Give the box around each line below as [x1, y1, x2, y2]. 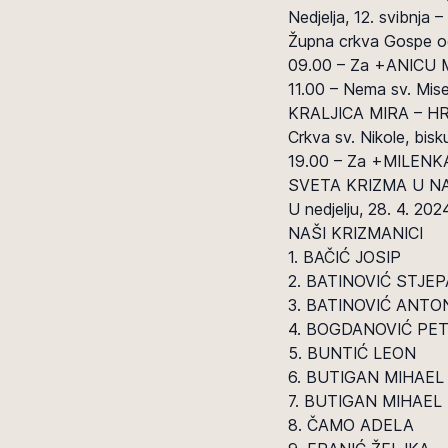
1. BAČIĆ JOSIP [288, 247, 401, 267]
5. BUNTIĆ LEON [288, 343, 416, 363]
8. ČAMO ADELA [288, 415, 414, 435]
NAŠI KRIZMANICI [288, 223, 423, 243]
